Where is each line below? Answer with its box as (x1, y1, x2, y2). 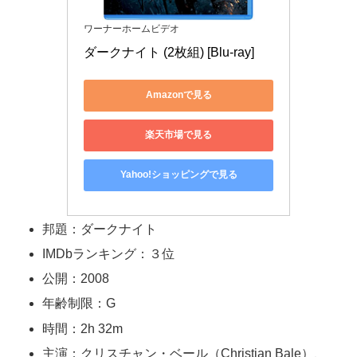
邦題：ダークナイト (42, 222, 158, 236)
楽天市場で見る (145, 129, 212, 141)
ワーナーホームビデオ (84, 22, 179, 34)
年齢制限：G (42, 296, 116, 311)
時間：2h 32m (42, 321, 124, 335)
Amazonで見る (145, 89, 212, 101)
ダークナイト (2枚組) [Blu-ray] (84, 45, 254, 59)
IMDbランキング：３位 (42, 247, 175, 261)
